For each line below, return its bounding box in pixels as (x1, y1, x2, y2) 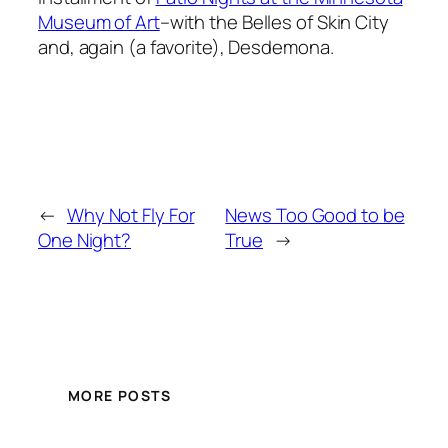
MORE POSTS (68, 386, 171, 406)
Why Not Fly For (66, 201, 195, 228)
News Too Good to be (225, 201, 405, 228)
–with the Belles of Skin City (159, 8, 389, 35)
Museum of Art (38, 8, 160, 35)
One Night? (38, 226, 132, 253)
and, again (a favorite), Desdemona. (38, 33, 334, 60)
